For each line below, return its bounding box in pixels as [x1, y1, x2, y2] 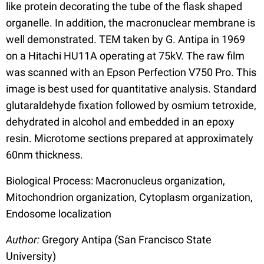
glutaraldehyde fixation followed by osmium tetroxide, [6, 99, 256, 112]
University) [6, 250, 56, 263]
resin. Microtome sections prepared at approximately [6, 132, 253, 145]
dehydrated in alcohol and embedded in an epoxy [6, 115, 235, 128]
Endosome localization [6, 207, 111, 220]
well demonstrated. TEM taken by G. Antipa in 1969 [6, 33, 245, 46]
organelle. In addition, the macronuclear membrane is [6, 16, 255, 29]
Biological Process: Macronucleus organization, [6, 174, 225, 187]
